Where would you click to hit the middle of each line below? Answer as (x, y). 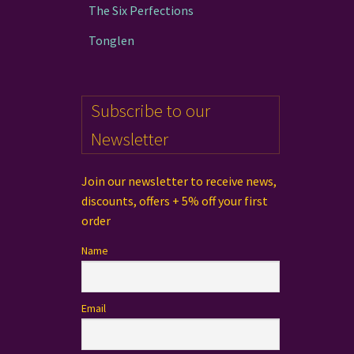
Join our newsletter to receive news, (179, 181)
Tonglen (112, 40)
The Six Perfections (141, 10)
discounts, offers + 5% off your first (174, 201)
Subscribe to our (150, 110)
